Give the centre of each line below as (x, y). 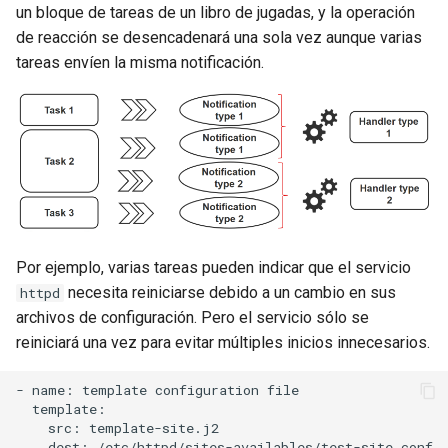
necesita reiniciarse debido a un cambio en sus (230, 292)
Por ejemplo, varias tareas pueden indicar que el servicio (213, 267)
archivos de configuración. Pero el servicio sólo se (192, 317)
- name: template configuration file (157, 390)
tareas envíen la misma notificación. (140, 62)
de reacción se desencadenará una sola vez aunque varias (219, 37)
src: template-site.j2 (117, 428)
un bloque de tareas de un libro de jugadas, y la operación (215, 12)
